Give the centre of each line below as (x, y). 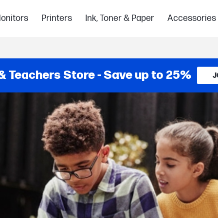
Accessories (191, 18)
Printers (56, 18)
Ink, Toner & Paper (119, 18)
